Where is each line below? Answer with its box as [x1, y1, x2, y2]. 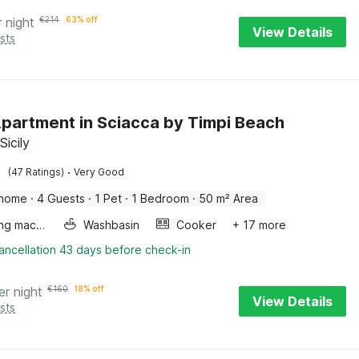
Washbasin [83, 218, 140, 232]
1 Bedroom [131, 192, 190, 205]
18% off [75, 284, 105, 293]
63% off [66, 14, 99, 24]
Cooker [176, 218, 217, 232]
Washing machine [36, 218, 46, 232]
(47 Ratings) [8, 166, 65, 178]
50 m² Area [199, 192, 259, 205]
